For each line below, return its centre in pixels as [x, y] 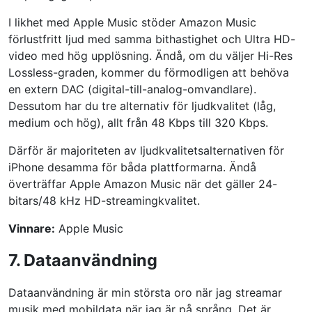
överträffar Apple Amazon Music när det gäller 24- [143, 184]
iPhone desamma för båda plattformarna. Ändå [132, 167]
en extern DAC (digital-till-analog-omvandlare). [132, 89]
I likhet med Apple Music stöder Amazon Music [132, 22]
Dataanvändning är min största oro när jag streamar [145, 292]
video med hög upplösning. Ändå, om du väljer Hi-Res [150, 55]
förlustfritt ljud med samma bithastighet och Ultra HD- [152, 39]
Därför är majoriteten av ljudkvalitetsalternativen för [146, 150]
